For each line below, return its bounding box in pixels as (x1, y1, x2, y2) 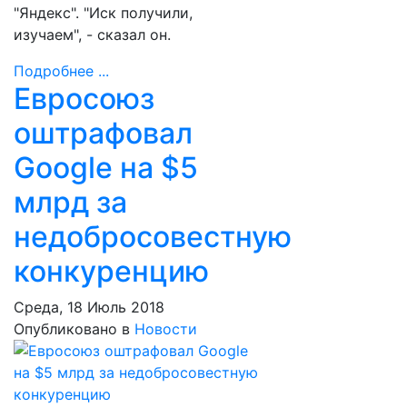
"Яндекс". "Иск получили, (14, 4, 193, 22)
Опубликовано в (14, 320, 130, 338)
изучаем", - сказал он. (14, 25, 171, 44)
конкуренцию (14, 253, 209, 289)
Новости (134, 320, 197, 338)
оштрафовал (14, 115, 193, 151)
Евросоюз (14, 81, 154, 116)
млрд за (14, 184, 127, 220)
